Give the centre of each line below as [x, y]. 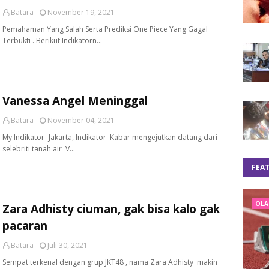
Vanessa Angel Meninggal [75, 101]
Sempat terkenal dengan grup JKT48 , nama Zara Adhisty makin [110, 262]
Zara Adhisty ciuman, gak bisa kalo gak [111, 209]
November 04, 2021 [81, 120]
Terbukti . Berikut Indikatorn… [52, 41]
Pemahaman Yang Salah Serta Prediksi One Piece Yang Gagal [105, 29]
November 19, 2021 [81, 12]
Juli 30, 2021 [68, 245]
